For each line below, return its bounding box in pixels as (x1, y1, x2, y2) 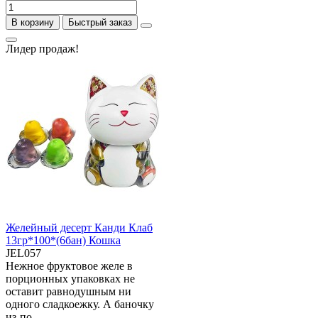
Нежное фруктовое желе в (6, 260, 133, 272)
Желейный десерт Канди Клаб (6, 221, 153, 234)
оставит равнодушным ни (6, 285, 131, 297)
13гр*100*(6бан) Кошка (6, 234, 121, 246)
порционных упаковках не (6, 273, 135, 285)
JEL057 (6, 247, 41, 259)
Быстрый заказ (68, 17, 132, 28)
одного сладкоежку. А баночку (6, 298, 154, 310)
